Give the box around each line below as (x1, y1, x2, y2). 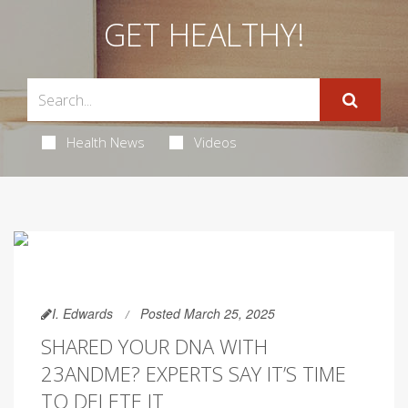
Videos (193, 133, 237, 151)
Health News (66, 133, 145, 151)
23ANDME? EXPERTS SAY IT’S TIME (41, 360, 346, 387)
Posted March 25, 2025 (140, 304, 275, 322)
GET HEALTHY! (103, 14, 305, 56)
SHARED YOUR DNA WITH (41, 332, 268, 360)
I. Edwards (52, 304, 113, 322)
